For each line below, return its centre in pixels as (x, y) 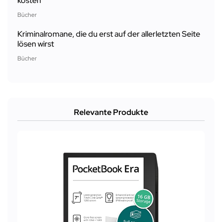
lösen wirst (36, 44)
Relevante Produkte (111, 112)
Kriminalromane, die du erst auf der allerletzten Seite (109, 34)
